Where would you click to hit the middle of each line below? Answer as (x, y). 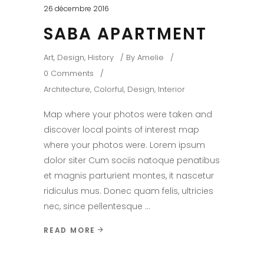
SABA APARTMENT (125, 34)
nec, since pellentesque (94, 207)
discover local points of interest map (121, 130)
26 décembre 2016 (76, 9)
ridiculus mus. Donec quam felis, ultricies (128, 191)
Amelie (151, 58)
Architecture (67, 90)
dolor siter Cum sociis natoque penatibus (132, 161)
